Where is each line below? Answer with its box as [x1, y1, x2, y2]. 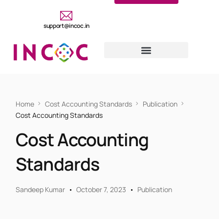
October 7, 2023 [76, 184, 127, 194]
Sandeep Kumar [16, 184, 66, 194]
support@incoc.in [44, 22, 89, 30]
